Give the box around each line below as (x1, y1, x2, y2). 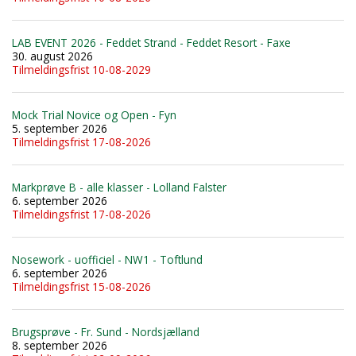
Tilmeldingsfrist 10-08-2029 (12, 61, 151, 77)
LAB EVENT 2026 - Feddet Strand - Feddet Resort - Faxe (12, 34, 291, 50)
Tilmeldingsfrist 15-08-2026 (12, 278, 151, 294)
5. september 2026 (12, 120, 107, 136)
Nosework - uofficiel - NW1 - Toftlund (12, 251, 203, 267)
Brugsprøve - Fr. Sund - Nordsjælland (12, 323, 199, 339)
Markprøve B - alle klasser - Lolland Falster (12, 179, 226, 195)
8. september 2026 (12, 337, 107, 353)
